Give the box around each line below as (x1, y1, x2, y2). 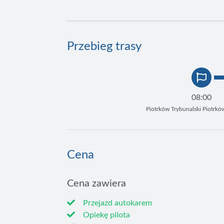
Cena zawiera (67, 178, 126, 189)
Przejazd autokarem (81, 199, 152, 207)
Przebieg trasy (67, 40, 142, 52)
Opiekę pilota (81, 211, 130, 219)
